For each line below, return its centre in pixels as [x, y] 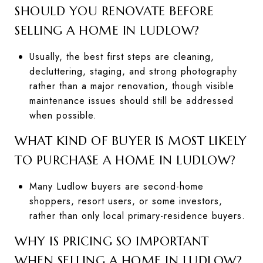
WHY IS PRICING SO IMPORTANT [112, 241]
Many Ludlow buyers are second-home [116, 186]
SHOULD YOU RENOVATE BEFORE [114, 11]
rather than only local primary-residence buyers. [137, 215]
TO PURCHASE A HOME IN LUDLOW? [125, 160]
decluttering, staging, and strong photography [133, 71]
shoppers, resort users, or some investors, [126, 201]
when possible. [63, 115]
